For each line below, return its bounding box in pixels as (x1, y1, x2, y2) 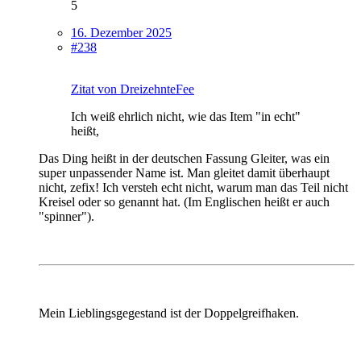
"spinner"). (39, 209, 94, 223)
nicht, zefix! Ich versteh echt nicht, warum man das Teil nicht (39, 180, 348, 194)
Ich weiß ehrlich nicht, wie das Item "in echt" (71, 109, 301, 123)
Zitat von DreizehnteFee (71, 81, 194, 96)
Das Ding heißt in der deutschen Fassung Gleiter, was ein (39, 151, 330, 165)
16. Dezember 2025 (71, 25, 172, 39)
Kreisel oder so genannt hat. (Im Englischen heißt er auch (39, 194, 330, 209)
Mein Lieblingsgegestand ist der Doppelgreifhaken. (39, 305, 299, 320)
